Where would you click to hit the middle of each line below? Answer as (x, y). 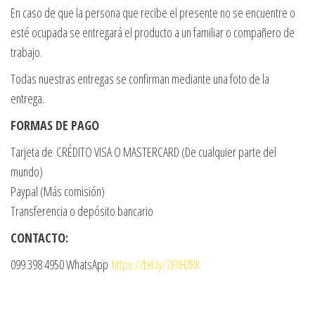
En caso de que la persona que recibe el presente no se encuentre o (153, 13)
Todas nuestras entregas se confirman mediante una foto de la (140, 79)
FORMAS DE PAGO (55, 126)
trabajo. (26, 52)
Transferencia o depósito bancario (82, 211)
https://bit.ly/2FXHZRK (156, 265)
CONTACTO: (39, 238)
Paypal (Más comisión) (58, 192)
